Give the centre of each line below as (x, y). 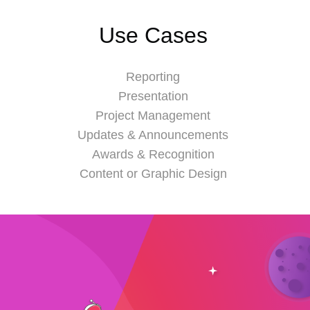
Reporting (153, 76)
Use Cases (153, 35)
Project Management (153, 115)
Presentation (153, 96)
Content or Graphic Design (153, 173)
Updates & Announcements (153, 135)
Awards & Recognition (153, 154)
